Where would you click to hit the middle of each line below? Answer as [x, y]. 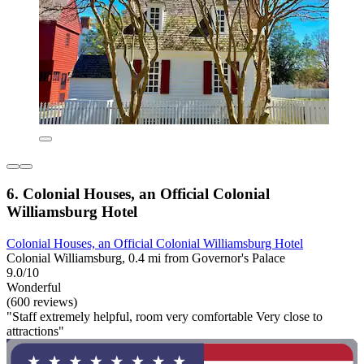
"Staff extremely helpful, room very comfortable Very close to [165, 316]
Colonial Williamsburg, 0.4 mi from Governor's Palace [146, 258]
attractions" [35, 331]
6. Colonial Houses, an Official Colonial [138, 194]
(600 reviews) [42, 301]
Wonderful [34, 287]
